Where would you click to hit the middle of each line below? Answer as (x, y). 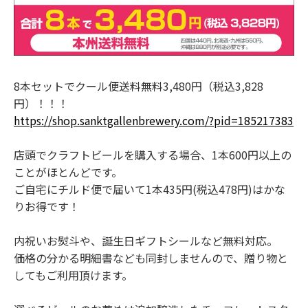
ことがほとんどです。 (68, 172)
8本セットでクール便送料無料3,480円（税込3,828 (139, 86)
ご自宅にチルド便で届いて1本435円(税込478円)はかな (150, 189)
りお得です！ (47, 206)
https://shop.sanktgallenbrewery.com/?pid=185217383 (154, 120)
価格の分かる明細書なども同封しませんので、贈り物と (151, 258)
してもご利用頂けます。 (73, 275)
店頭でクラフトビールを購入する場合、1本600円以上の (153, 155)
